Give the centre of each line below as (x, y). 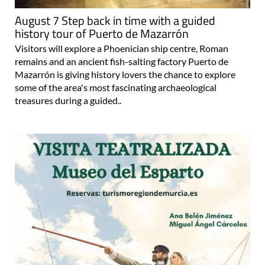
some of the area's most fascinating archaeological (116, 87)
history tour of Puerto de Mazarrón (102, 33)
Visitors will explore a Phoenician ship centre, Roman (122, 48)
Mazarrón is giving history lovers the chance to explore (125, 74)
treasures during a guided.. (68, 100)
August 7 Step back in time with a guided (115, 20)
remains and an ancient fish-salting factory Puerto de (122, 61)
